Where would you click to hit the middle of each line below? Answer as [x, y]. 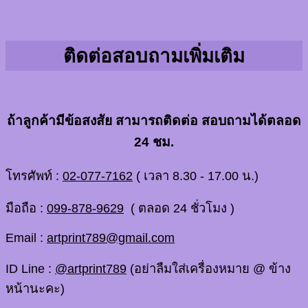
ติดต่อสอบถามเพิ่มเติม [154, 56]
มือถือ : [26, 208]
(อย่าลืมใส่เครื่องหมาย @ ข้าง [209, 268]
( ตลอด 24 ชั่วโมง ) [179, 208]
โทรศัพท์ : [34, 175]
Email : [26, 238]
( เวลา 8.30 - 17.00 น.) [196, 175]
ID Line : [30, 268]
